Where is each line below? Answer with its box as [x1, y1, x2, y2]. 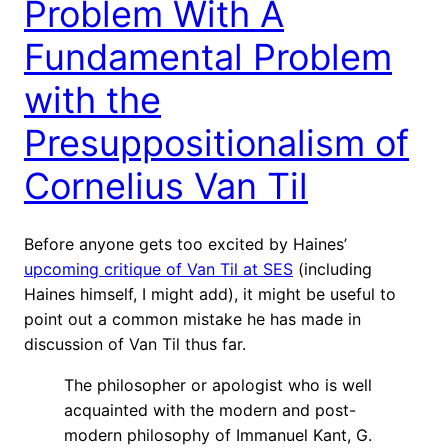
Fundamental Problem [24, 34, 392, 79]
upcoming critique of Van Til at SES [24, 258, 293, 279]
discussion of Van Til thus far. [24, 333, 246, 354]
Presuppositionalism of [24, 120, 409, 165]
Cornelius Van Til [24, 163, 308, 208]
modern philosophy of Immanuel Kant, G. [64, 424, 372, 445]
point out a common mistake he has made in [24, 308, 361, 329]
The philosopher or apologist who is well [64, 374, 372, 395]
